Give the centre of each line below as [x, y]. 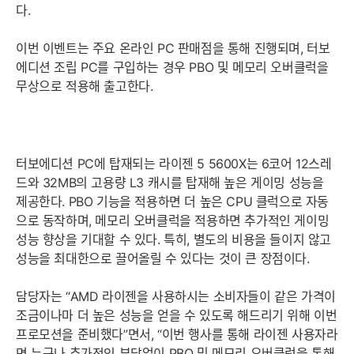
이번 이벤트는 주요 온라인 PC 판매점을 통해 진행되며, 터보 [173, 48]
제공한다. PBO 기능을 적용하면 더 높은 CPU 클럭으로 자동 [173, 201]
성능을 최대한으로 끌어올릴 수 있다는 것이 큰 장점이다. [163, 258]
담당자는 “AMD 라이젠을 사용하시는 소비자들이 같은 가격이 [176, 296]
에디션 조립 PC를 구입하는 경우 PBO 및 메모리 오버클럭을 [172, 67]
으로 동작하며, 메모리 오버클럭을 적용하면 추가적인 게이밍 [173, 220]
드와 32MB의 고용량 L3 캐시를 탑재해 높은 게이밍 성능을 [170, 183]
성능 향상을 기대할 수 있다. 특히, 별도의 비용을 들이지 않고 [173, 239]
